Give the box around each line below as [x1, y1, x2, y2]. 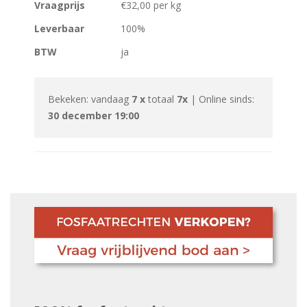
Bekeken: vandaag [48, 92, 132, 106]
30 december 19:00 [48, 108, 139, 122]
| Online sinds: [188, 92, 254, 106]
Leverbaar [34, 21, 84, 35]
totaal [145, 92, 177, 106]
